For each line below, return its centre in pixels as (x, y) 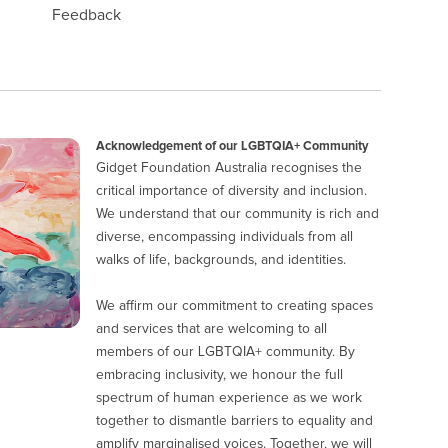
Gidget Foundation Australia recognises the (229, 168)
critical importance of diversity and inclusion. (232, 191)
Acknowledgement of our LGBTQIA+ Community (232, 147)
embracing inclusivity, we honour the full (220, 375)
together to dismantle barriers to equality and (235, 421)
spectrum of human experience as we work (229, 398)
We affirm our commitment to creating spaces (235, 306)
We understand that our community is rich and (238, 214)
